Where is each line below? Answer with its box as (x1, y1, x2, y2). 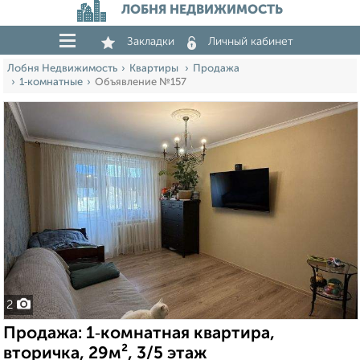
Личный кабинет (208, 36, 293, 47)
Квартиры (129, 63, 181, 74)
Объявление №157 (95, 77, 186, 88)
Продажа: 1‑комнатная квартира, (3, 325, 275, 342)
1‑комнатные (19, 77, 83, 88)
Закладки (127, 36, 174, 47)
